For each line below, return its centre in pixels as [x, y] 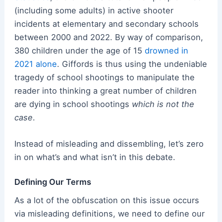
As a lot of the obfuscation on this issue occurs [107, 200]
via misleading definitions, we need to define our [109, 214]
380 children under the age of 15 [79, 51]
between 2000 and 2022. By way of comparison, [109, 37]
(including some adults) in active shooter [94, 11]
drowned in [166, 51]
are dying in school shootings [73, 104]
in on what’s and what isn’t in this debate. [95, 157]
